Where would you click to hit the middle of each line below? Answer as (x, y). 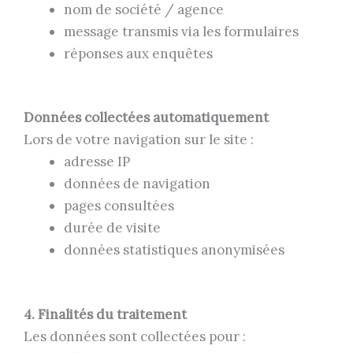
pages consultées (119, 206)
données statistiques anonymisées (174, 250)
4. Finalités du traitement (105, 314)
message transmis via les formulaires (181, 31)
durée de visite (112, 228)
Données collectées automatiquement (146, 118)
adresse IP (97, 162)
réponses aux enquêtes (138, 53)
